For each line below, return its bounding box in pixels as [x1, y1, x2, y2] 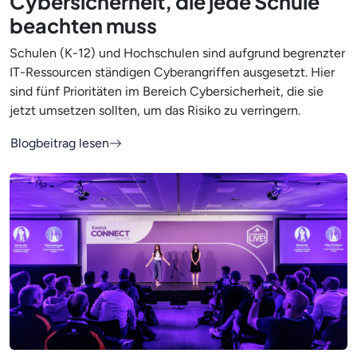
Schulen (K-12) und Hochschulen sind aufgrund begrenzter [10, 45, 345, 61]
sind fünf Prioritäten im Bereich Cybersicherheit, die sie [10, 83, 324, 99]
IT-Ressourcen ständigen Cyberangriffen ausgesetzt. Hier [10, 64, 335, 80]
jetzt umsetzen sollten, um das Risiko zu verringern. [10, 102, 300, 118]
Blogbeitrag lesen [10, 135, 109, 151]
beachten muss [10, 12, 157, 38]
